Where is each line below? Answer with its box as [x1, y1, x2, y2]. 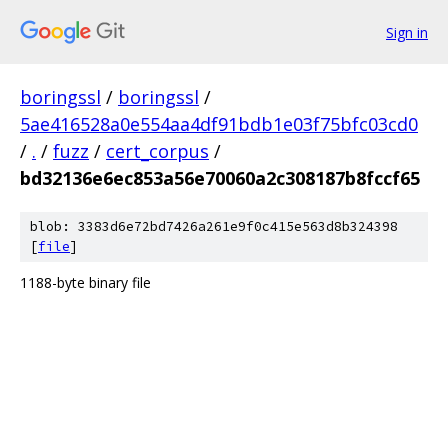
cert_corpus [106, 139, 209, 163]
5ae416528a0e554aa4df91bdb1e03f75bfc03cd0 [20, 112, 418, 136]
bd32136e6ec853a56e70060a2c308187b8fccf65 [20, 166, 420, 190]
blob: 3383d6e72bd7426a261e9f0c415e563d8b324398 [30, 218, 398, 235]
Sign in [386, 22, 428, 42]
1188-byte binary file [20, 273, 151, 292]
